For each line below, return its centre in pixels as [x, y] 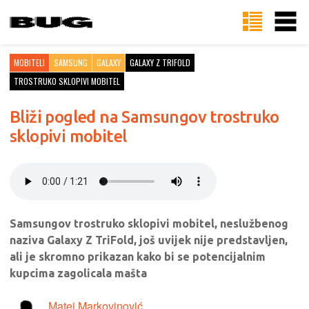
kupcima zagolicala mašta [78, 273]
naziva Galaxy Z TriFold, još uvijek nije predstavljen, [149, 240]
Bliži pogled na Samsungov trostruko [144, 117]
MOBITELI [29, 62]
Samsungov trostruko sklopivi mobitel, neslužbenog [149, 223]
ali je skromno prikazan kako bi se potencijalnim [138, 257]
